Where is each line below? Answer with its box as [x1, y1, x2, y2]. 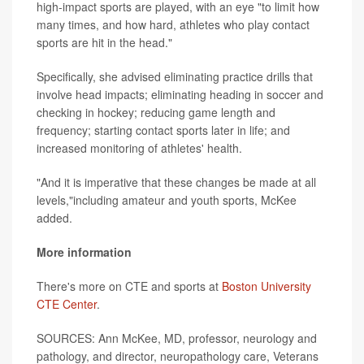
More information [37, 243, 132, 260]
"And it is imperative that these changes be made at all [37, 173, 316, 190]
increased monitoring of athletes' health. [37, 139, 242, 156]
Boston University [222, 277, 311, 294]
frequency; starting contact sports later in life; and [37, 121, 290, 138]
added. [37, 209, 72, 226]
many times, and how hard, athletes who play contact [37, 15, 310, 32]
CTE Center [37, 295, 97, 312]
